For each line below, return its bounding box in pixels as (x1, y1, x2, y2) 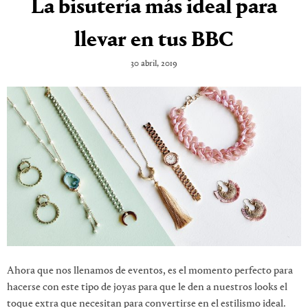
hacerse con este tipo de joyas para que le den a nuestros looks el (7, 281, 287, 293)
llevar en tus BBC (74, 30, 234, 52)
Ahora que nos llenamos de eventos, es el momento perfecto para (7, 265, 293, 276)
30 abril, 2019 (131, 59, 177, 69)
